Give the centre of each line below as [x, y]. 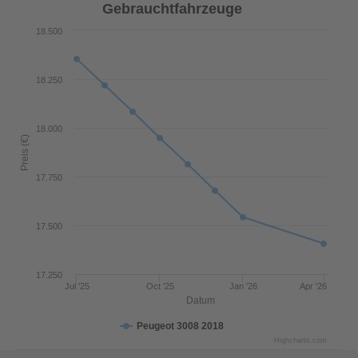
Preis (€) [25, 152]
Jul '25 [77, 286]
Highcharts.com [300, 340]
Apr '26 [313, 286]
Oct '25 [160, 286]
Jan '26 [243, 286]
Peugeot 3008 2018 [180, 326]
